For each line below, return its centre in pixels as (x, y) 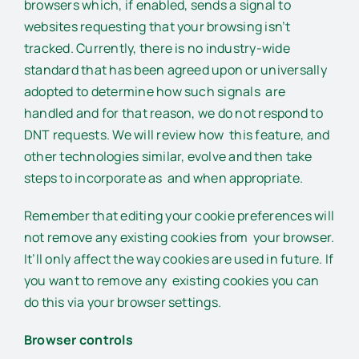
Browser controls (80, 340)
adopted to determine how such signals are (155, 92)
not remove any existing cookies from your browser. (179, 238)
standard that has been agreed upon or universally (175, 70)
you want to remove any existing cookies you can (172, 281)
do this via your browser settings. (123, 303)
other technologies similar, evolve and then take (168, 157)
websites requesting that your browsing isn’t (157, 27)
